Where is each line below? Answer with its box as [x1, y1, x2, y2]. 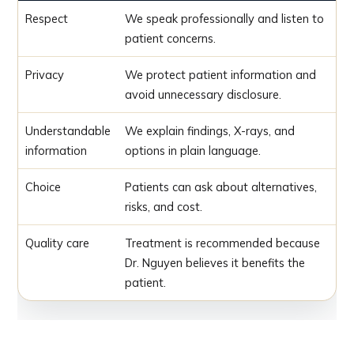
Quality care [25, 235, 89, 250]
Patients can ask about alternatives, [125, 179, 317, 194]
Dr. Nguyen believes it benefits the [125, 254, 305, 270]
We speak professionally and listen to [125, 10, 324, 26]
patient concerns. [125, 30, 216, 46]
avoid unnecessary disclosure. [125, 86, 281, 102]
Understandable [25, 122, 111, 138]
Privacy [25, 66, 64, 82]
